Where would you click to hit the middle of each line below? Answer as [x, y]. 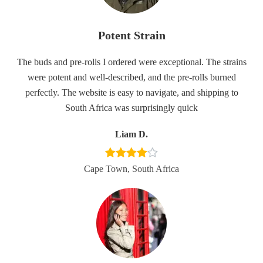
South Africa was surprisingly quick [131, 108]
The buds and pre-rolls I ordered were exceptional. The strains [131, 62]
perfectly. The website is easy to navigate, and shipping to [131, 92]
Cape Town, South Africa [131, 169]
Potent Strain [131, 35]
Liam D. [131, 134]
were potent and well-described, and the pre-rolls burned [131, 77]
